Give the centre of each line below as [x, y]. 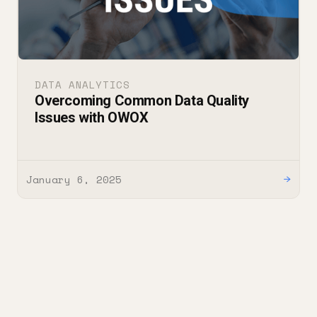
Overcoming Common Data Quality [142, 101]
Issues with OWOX [92, 118]
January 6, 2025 [74, 180]
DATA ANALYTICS [82, 85]
